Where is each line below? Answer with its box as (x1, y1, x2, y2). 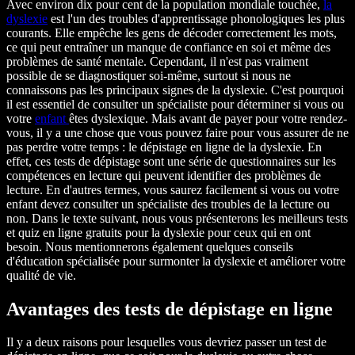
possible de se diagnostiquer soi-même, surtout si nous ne (6, 68, 291, 82)
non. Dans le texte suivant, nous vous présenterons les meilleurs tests (6, 211, 348, 225)
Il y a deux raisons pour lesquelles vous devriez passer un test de (6, 335, 326, 349)
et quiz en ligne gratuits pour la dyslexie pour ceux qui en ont (6, 225, 311, 239)
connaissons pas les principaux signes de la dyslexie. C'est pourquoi (6, 82, 344, 97)
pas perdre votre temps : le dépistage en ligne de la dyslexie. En (6, 139, 322, 154)
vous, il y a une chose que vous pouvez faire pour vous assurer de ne (6, 125, 349, 139)
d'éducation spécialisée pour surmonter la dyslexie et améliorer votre (6, 254, 345, 268)
